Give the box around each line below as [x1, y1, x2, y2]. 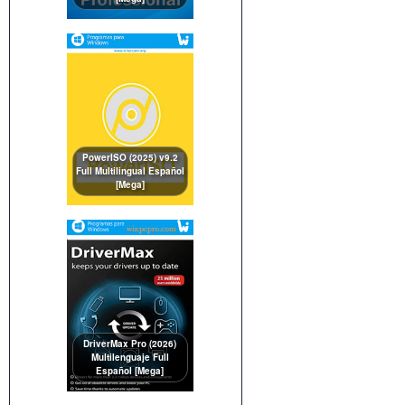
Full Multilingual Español [75, 165, 184, 178]
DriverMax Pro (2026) [83, 337, 177, 351]
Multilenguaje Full [90, 351, 169, 364]
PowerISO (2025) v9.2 [81, 151, 178, 165]
